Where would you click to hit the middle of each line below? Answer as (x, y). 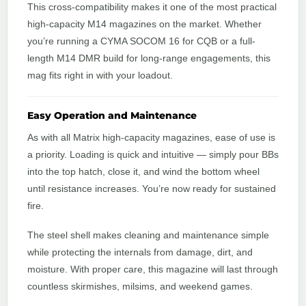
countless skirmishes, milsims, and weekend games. (140, 287)
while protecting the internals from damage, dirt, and (140, 252)
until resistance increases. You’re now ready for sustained (152, 189)
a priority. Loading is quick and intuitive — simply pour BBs (153, 155)
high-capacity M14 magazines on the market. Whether (144, 24)
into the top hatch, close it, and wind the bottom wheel (143, 172)
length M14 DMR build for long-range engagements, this (149, 58)
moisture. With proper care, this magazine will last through (153, 269)
